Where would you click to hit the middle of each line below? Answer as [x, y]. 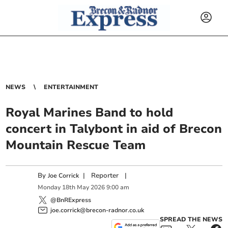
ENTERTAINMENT [71, 87]
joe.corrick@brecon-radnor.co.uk [97, 210]
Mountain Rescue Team [76, 145]
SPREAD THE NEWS [191, 219]
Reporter [105, 176]
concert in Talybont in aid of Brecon [114, 129]
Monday [49, 188]
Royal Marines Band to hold [90, 112]
